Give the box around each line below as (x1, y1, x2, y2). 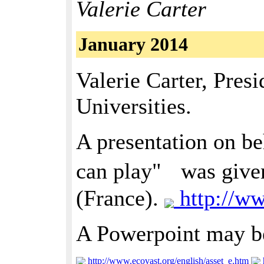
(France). (76, 186, 164, 210)
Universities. (76, 94, 192, 118)
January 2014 (78, 34, 188, 55)
